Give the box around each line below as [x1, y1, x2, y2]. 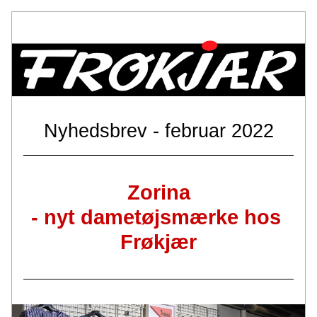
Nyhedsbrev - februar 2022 [43, 120, 274, 142]
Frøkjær [120, 231, 197, 253]
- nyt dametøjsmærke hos [30, 206, 281, 229]
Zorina [127, 181, 190, 204]
